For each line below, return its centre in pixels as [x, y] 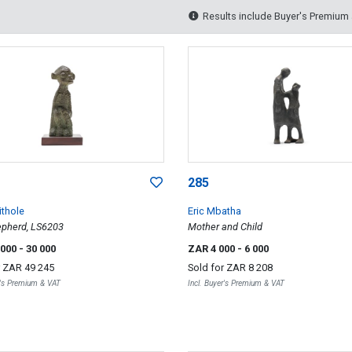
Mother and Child [225, 226]
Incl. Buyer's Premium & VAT [236, 283]
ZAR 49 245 [28, 267]
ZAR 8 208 [249, 267]
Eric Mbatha [214, 211]
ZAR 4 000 [212, 248]
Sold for [207, 267]
